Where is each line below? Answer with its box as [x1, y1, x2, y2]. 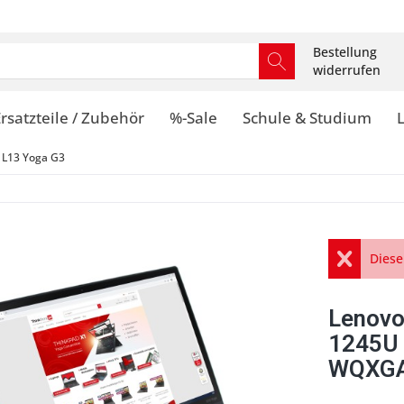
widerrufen [313, 61, 381, 78]
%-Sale [170, 107, 217, 128]
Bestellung [313, 43, 377, 60]
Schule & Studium [243, 107, 372, 128]
